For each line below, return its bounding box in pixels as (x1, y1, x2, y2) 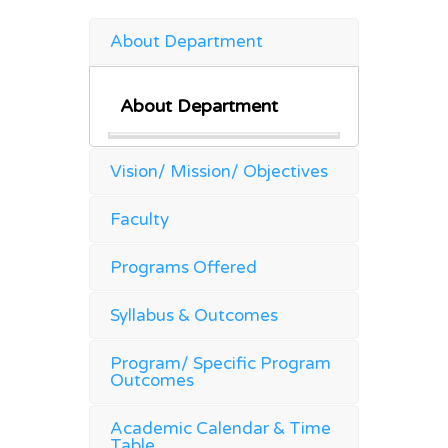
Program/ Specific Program (110, 352, 331, 374)
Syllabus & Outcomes (110, 304, 278, 326)
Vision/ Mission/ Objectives (110, 160, 328, 182)
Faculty (110, 208, 169, 230)
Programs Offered (110, 256, 257, 278)
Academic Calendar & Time (110, 417, 331, 439)
